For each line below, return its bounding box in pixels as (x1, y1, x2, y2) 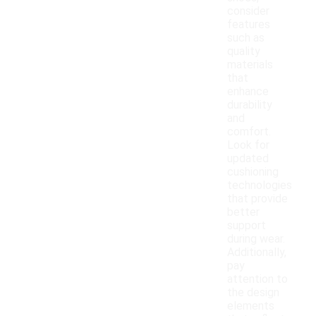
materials (227, 58, 273, 72)
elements (227, 299, 274, 313)
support (227, 219, 266, 233)
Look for (227, 138, 269, 152)
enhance (227, 85, 269, 99)
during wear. (227, 232, 285, 246)
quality (227, 44, 260, 59)
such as (227, 31, 265, 45)
